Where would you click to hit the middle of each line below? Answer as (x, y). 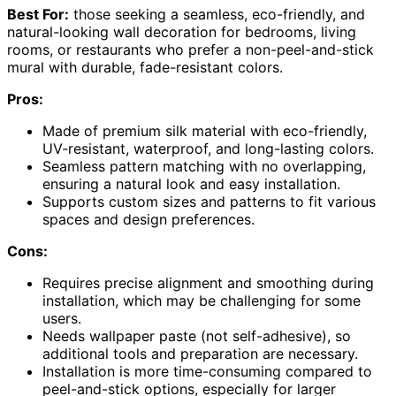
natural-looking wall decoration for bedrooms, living (182, 31)
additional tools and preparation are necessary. (200, 353)
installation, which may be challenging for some (202, 300)
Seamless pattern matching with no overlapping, (204, 166)
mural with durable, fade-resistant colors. (145, 67)
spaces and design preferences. (148, 219)
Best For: (38, 14)
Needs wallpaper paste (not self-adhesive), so (197, 335)
